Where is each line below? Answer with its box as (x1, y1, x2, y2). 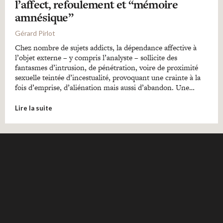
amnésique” (15, 9, 74, 25)
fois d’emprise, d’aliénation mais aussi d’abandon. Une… (15, 82, 195, 93)
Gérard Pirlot (15, 29, 55, 37)
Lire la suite (15, 104, 52, 112)
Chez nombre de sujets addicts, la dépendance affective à (15, 42, 197, 53)
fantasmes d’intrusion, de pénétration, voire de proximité (15, 62, 198, 73)
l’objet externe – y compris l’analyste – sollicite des (15, 52, 177, 63)
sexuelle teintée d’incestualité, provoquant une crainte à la (15, 72, 201, 83)
